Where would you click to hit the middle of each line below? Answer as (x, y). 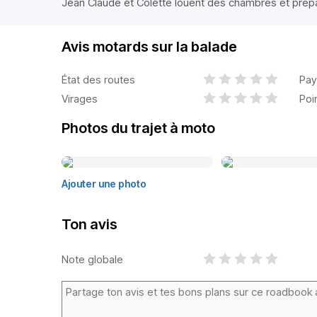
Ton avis (90, 224)
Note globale (92, 259)
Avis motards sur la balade (149, 47)
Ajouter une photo (104, 184)
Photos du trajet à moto (138, 128)
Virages (80, 98)
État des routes (98, 79)
